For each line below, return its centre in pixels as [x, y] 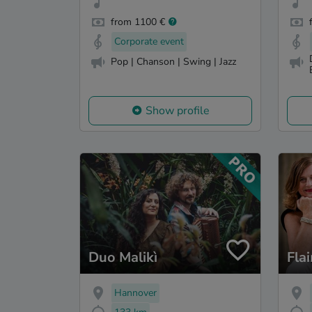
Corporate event [149, 42]
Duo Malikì [123, 257]
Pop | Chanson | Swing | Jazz [173, 62]
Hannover [135, 292]
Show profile [177, 110]
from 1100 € [138, 22]
